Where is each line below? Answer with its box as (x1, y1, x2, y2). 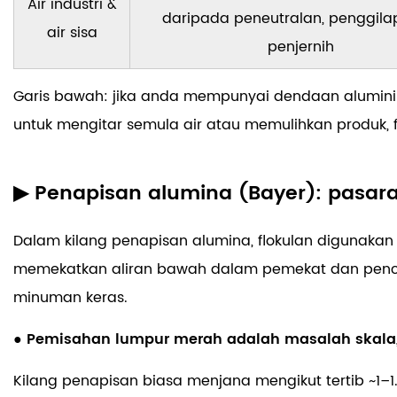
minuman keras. (13, 286, 128, 310)
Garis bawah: (13, 85, 113, 109)
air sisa (46, 21, 97, 45)
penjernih (268, 35, 334, 59)
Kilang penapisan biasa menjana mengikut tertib (13, 370, 369, 393)
